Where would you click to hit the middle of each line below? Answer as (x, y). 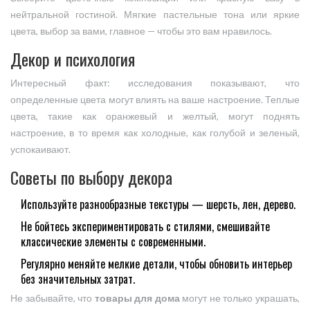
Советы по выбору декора (91, 177)
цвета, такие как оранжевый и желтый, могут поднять (155, 117)
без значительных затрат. (78, 279)
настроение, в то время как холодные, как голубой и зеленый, (155, 133)
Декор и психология (73, 59)
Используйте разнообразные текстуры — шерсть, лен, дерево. (158, 204)
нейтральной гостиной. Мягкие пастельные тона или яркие (155, 15)
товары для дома (137, 299)
